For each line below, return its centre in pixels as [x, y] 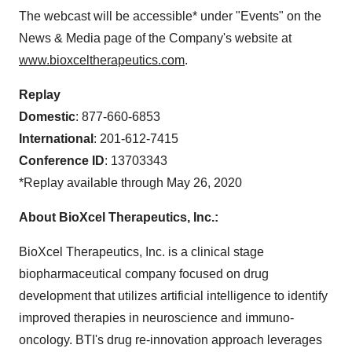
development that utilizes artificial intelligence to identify [173, 296]
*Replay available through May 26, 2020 [130, 183]
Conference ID [62, 161]
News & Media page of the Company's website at [155, 38]
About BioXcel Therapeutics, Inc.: [119, 217]
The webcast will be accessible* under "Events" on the [170, 16]
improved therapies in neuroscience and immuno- [156, 318]
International [56, 139]
